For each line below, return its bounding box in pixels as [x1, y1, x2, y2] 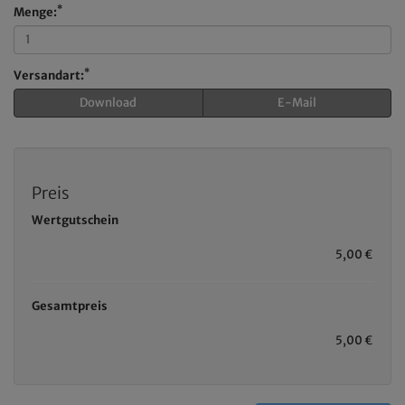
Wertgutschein [32, 212, 118, 228]
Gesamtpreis [32, 297, 108, 314]
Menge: [14, 4, 57, 20]
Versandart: [14, 67, 84, 83]
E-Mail [277, 94, 316, 110]
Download [80, 94, 137, 110]
